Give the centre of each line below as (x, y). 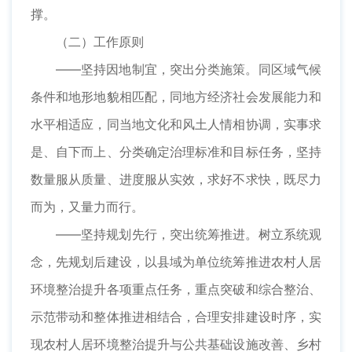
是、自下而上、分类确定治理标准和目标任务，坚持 (176, 152)
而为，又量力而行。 (87, 207)
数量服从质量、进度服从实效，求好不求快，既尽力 (176, 180)
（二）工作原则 (100, 42)
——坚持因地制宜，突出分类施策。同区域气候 (189, 70)
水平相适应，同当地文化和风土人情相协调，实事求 (176, 125)
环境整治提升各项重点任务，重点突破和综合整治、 (176, 290)
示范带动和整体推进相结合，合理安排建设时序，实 (176, 317)
